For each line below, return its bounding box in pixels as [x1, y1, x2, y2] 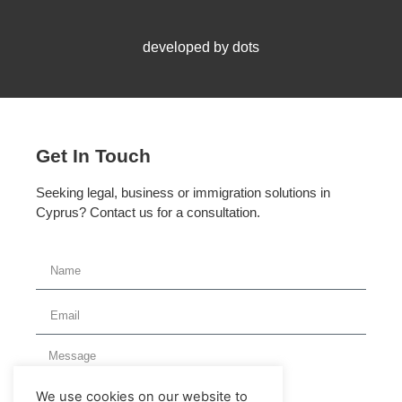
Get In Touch [36, 145, 151, 167]
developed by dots [143, 39, 259, 55]
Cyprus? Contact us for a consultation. [36, 205, 260, 221]
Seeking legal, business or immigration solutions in [36, 185, 330, 201]
